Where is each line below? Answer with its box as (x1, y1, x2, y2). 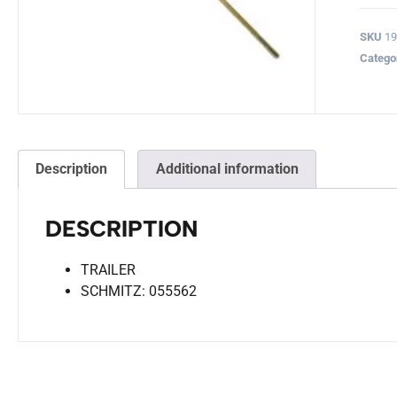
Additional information (155, 160, 299, 177)
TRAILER (81, 261, 136, 278)
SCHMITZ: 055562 (81, 282, 197, 300)
